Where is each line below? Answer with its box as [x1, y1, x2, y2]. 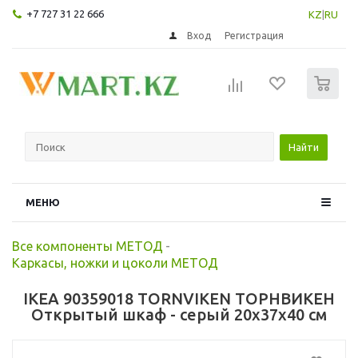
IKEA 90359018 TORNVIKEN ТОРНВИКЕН [23, 288, 335, 308]
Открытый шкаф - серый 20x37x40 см [31, 304, 327, 324]
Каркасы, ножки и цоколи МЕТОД [12, 255, 218, 270]
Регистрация [225, 30, 284, 41]
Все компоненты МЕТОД [12, 238, 163, 253]
